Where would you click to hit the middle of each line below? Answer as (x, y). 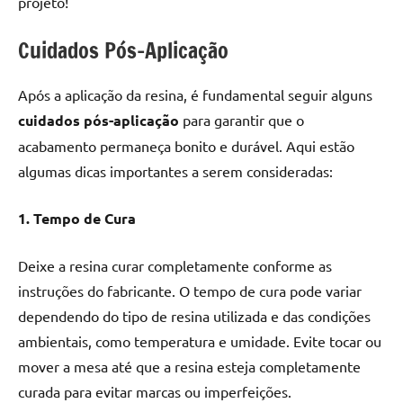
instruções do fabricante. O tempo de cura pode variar (190, 290)
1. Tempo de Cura (77, 218)
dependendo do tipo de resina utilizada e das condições (194, 315)
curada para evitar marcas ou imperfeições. (155, 391)
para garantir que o (242, 119)
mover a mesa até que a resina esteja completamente (189, 366)
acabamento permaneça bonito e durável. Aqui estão (186, 145)
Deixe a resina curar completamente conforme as (175, 265)
